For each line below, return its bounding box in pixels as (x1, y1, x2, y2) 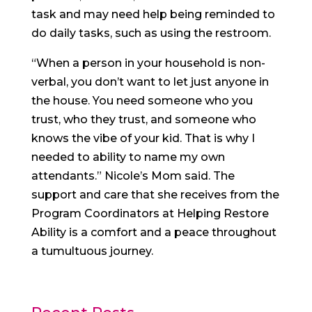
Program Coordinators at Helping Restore (31, 206, 269, 220)
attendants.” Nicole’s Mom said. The (31, 169, 235, 182)
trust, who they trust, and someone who (31, 112, 256, 126)
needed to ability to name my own (31, 150, 225, 164)
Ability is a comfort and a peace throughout (31, 225, 276, 239)
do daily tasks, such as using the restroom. (31, 26, 271, 40)
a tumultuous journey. (31, 244, 153, 258)
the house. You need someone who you (31, 93, 253, 107)
